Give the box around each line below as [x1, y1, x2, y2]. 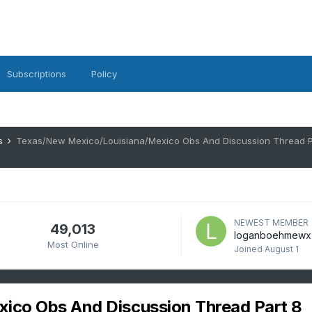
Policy [91, 68, 117, 79]
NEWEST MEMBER [233, 217, 309, 228]
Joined [233, 244, 265, 254]
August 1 [264, 244, 299, 254]
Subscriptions [6, 68, 66, 79]
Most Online [47, 238, 99, 250]
